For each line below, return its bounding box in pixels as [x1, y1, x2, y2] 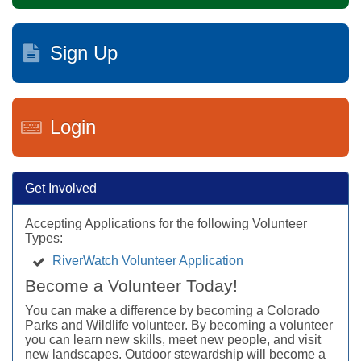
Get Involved [25, 180, 97, 195]
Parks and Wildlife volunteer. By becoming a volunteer [25, 317, 333, 332]
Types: [25, 230, 63, 245]
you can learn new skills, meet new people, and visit [25, 332, 321, 346]
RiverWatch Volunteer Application [52, 253, 244, 268]
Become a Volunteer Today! [25, 276, 238, 295]
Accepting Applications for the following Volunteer [25, 216, 307, 230]
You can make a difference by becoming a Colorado [25, 303, 320, 317]
